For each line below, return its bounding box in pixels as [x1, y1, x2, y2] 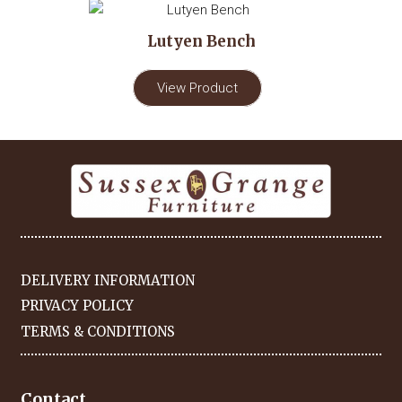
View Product [156, 79, 238, 96]
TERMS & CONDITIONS [20, 322, 175, 340]
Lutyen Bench [146, 31, 256, 51]
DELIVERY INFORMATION [20, 271, 195, 289]
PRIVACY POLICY [20, 297, 134, 315]
